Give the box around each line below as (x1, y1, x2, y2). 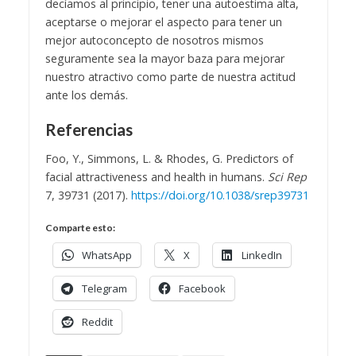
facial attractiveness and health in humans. (44, 168, 268, 184)
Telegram (81, 281, 127, 296)
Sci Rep (267, 168, 307, 184)
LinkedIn (241, 248, 282, 263)
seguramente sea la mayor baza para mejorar (44, 50, 284, 66)
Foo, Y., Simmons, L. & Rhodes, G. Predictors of (44, 150, 293, 166)
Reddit (81, 315, 113, 330)
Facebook (178, 281, 226, 296)
